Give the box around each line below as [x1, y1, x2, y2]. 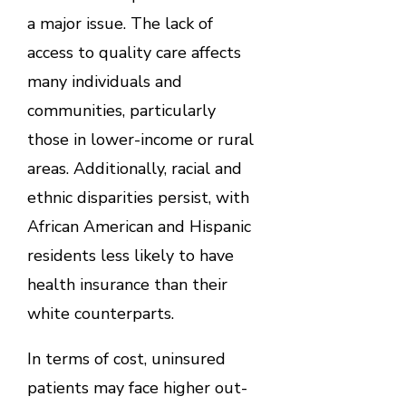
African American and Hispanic [26, 215, 251, 237]
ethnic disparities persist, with [26, 186, 249, 208]
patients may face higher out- [26, 376, 247, 399]
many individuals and [26, 70, 182, 92]
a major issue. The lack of [26, 12, 213, 34]
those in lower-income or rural [26, 128, 254, 150]
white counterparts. [26, 302, 174, 324]
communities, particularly [26, 99, 216, 121]
